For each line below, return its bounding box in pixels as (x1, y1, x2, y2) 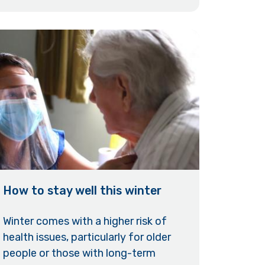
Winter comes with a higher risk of (2, 214, 167, 228)
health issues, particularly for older (2, 230, 171, 244)
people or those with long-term (2, 246, 156, 260)
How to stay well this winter (2, 183, 161, 198)
